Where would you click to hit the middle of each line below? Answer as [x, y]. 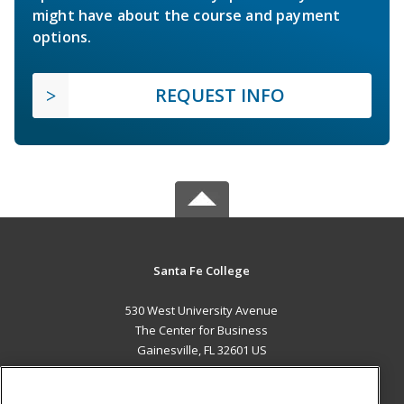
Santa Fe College [202, 271]
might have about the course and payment [187, 16]
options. [62, 37]
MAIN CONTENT [202, 388]
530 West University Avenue [202, 311]
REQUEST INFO [220, 96]
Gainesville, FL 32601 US [202, 350]
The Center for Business [202, 331]
